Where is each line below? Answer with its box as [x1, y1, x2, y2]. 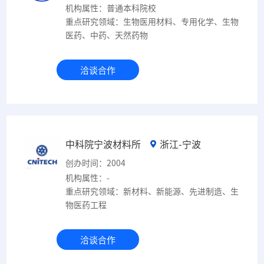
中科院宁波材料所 [65, 137, 141, 151]
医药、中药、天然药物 [65, 29, 148, 41]
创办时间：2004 [65, 157, 126, 169]
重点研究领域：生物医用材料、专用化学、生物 [65, 15, 239, 27]
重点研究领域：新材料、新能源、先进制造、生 [65, 185, 239, 197]
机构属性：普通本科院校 [65, 2, 157, 14]
